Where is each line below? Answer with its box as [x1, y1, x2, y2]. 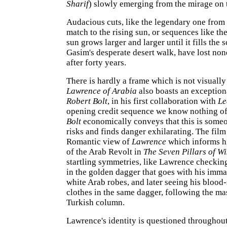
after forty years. [66, 58, 126, 67]
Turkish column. [66, 198, 125, 207]
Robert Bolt [66, 96, 107, 106]
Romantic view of [66, 137, 132, 146]
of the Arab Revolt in [66, 147, 143, 157]
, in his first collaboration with [107, 96, 218, 106]
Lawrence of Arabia [66, 86, 137, 96]
